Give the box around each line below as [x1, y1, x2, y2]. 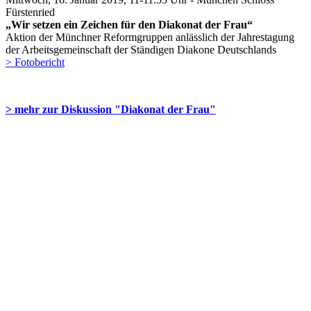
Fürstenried [6, 6, 55, 18]
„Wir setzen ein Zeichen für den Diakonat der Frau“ [6, 18, 253, 31]
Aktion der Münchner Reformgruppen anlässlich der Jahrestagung [6, 31, 294, 43]
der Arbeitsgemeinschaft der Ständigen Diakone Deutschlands [6, 43, 276, 56]
